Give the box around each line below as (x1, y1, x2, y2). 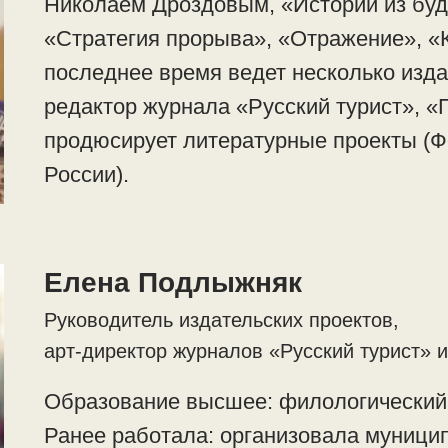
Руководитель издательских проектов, (44, 309, 399, 331)
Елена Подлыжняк (44, 267, 302, 298)
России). (44, 162, 129, 187)
